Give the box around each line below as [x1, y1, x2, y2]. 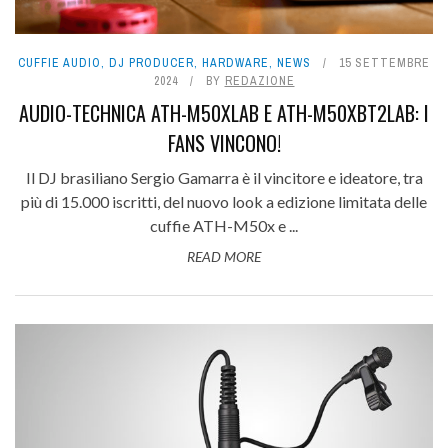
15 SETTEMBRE [339, 55, 430, 72]
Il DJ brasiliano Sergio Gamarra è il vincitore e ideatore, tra [25, 168, 423, 188]
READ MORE [187, 248, 261, 266]
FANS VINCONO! [167, 128, 281, 159]
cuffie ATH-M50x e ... [150, 216, 298, 236]
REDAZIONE [224, 73, 295, 90]
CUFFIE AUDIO [18, 55, 101, 72]
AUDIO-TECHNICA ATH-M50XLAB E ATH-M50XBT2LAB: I [19, 98, 429, 129]
